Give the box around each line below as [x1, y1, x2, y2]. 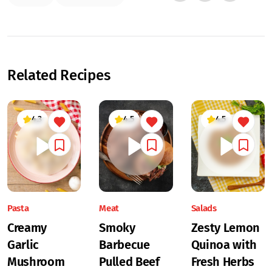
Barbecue [99, 237, 150, 253]
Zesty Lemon [191, 220, 260, 236]
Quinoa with [191, 237, 257, 253]
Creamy [7, 220, 47, 236]
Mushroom [7, 254, 65, 270]
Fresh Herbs [191, 254, 255, 270]
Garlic [7, 237, 39, 253]
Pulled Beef [99, 254, 160, 270]
